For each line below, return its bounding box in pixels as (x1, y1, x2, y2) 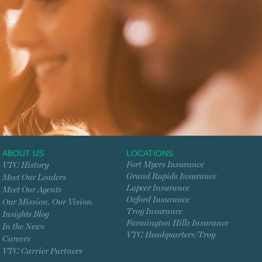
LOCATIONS (126, 149, 173, 158)
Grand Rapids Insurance (126, 171, 216, 182)
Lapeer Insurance (126, 183, 189, 194)
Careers (2, 234, 30, 244)
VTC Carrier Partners (2, 246, 82, 257)
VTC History (2, 160, 49, 171)
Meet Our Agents (2, 185, 61, 195)
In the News (2, 222, 44, 232)
